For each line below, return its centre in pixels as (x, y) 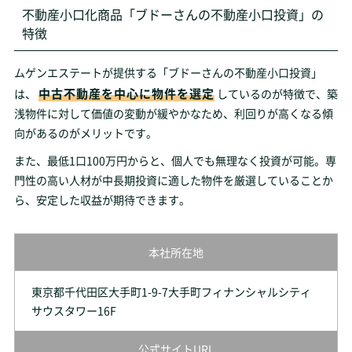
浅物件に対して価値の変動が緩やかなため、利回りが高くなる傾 (173, 113)
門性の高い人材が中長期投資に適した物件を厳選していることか (173, 180)
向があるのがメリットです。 (85, 133)
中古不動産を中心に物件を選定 (126, 93)
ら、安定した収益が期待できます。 (102, 200)
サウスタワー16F (73, 310)
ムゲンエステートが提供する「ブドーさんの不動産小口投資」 (168, 72)
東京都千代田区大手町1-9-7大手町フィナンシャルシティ (171, 291)
